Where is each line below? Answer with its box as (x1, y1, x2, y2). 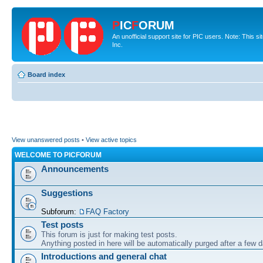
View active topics (86, 136, 137, 143)
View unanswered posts (12, 136, 80, 143)
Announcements (41, 164, 109, 174)
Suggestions (41, 188, 93, 198)
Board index (28, 70, 65, 78)
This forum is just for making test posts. (41, 230, 177, 239)
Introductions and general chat (41, 251, 167, 261)
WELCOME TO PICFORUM (15, 151, 102, 159)
